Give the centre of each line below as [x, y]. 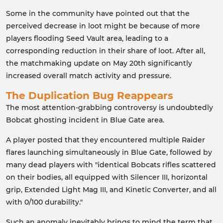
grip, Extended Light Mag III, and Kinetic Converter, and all [111, 190]
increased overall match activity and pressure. [89, 76]
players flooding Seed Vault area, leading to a [87, 38]
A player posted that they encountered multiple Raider [106, 140]
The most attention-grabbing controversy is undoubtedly [110, 108]
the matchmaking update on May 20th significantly [99, 63]
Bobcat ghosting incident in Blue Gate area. [85, 120]
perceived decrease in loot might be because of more [103, 26]
